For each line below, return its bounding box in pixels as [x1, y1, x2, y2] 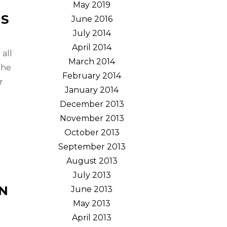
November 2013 [59, 113, 124, 123]
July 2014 [72, 28, 111, 38]
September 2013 [58, 142, 126, 152]
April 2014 [72, 43, 111, 52]
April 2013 [72, 213, 111, 222]
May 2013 [73, 199, 110, 208]
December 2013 [59, 99, 124, 109]
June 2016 [71, 14, 112, 24]
